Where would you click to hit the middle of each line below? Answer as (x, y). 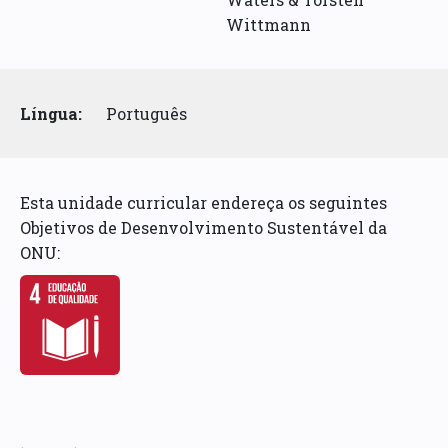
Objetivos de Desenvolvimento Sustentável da (204, 227)
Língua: (51, 113)
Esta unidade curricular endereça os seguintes (204, 202)
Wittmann (269, 24)
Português (147, 113)
